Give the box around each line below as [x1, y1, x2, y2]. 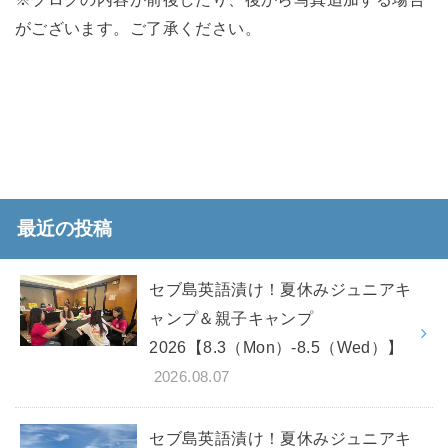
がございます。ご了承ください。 [14, 19, 262, 38]
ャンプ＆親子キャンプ [149, 309, 314, 328]
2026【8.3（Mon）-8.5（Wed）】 [149, 338, 404, 357]
